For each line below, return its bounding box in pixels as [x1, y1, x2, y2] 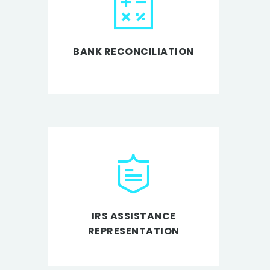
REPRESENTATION [87, 224, 180, 238]
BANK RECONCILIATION [73, 45, 194, 59]
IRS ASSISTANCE [91, 209, 176, 223]
